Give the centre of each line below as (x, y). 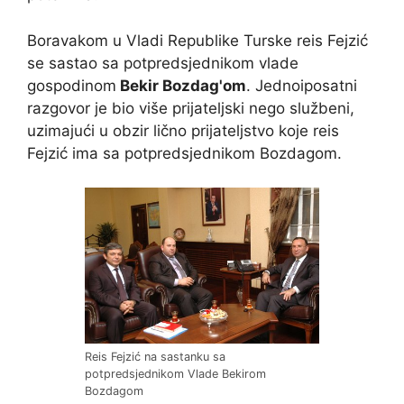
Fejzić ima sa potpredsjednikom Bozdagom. (184, 153)
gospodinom (72, 85)
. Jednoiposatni (302, 85)
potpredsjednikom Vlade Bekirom (175, 374)
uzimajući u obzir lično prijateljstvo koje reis (183, 130)
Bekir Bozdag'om (181, 85)
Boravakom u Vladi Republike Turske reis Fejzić (197, 40)
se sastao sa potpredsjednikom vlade (163, 63)
